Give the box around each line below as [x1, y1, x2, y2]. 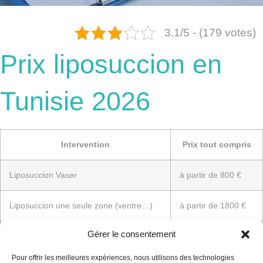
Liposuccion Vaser [9, 170, 77, 180]
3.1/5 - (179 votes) [164, 26, 256, 39]
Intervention [61, 139, 110, 149]
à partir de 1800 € [180, 200, 246, 210]
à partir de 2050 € [180, 231, 246, 241]
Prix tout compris [182, 139, 251, 149]
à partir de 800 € [180, 170, 241, 180]
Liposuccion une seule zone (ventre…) [9, 200, 153, 210]
